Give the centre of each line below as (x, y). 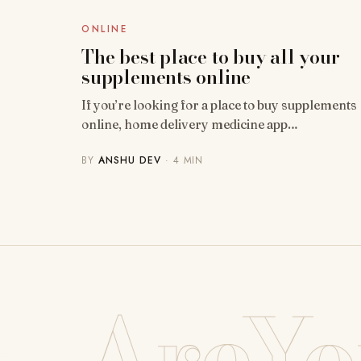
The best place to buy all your (211, 56)
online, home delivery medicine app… (190, 124)
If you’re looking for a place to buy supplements (220, 105)
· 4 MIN (182, 160)
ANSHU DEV (130, 160)
